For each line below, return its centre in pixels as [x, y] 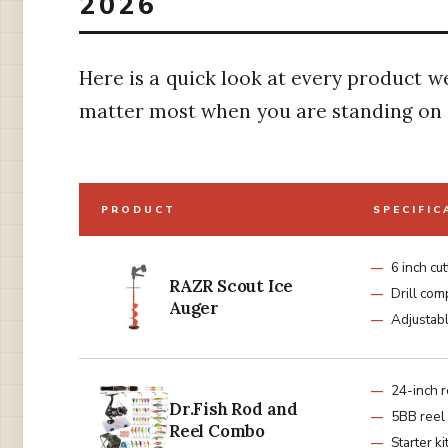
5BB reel [418, 417]
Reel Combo [217, 431]
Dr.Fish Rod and [234, 409]
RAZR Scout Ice [231, 286]
